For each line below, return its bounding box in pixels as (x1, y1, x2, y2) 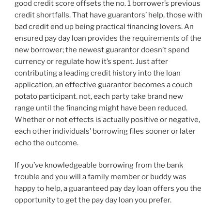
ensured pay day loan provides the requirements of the (15, 33, 201, 43)
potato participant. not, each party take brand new (15, 92, 183, 101)
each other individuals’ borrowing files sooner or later (15, 126, 196, 136)
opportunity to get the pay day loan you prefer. (15, 196, 171, 205)
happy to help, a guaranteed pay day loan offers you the (15, 184, 201, 193)
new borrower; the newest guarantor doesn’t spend (15, 45, 189, 54)
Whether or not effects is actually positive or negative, (15, 115, 200, 124)
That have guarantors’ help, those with (71, 10, 202, 19)
